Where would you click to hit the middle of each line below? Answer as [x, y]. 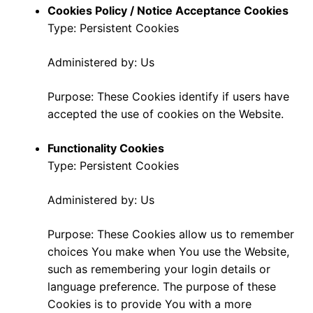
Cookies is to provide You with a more [150, 304]
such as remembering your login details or [159, 269]
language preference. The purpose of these [162, 286]
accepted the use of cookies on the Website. [166, 114]
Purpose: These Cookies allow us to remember [171, 234]
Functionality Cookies [106, 148]
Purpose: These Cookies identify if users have [168, 96]
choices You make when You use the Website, [168, 251]
